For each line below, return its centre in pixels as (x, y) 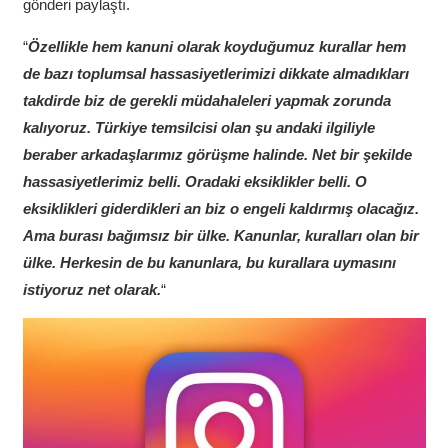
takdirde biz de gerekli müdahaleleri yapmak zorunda (206, 101)
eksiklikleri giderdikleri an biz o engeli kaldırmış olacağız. (220, 209)
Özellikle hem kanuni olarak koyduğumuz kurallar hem (216, 47)
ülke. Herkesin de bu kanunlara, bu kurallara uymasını (209, 263)
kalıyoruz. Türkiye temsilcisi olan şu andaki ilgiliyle (198, 128)
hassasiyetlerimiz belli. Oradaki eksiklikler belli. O (194, 182)
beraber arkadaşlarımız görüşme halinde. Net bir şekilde (217, 155)
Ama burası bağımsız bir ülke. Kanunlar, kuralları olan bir (220, 236)
